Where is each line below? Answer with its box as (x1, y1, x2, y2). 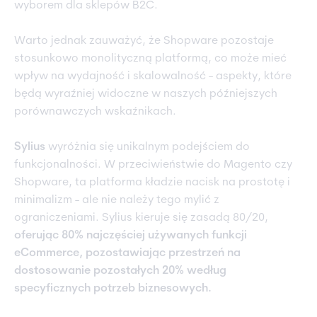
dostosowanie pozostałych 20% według (14, 265, 226, 277)
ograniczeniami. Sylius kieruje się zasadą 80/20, (14, 212, 268, 224)
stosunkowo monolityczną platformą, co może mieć (14, 53, 287, 65)
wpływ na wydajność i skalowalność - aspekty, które (14, 71, 292, 83)
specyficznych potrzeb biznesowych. (14, 283, 212, 295)
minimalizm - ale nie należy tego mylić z (14, 195, 219, 207)
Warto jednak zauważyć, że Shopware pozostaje (14, 35, 274, 47)
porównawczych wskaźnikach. (14, 106, 176, 118)
